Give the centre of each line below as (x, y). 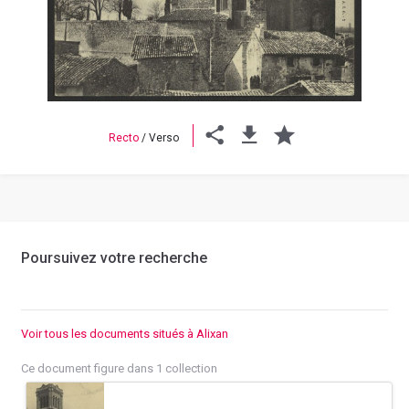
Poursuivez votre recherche (114, 258)
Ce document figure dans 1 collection (119, 369)
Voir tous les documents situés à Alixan (125, 334)
